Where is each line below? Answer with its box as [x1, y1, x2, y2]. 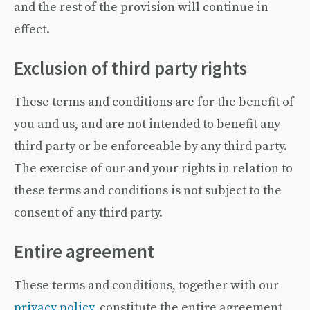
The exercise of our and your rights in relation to [14, 159, 293, 176]
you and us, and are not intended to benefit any [14, 115, 280, 132]
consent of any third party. [14, 203, 163, 221]
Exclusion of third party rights [14, 55, 247, 81]
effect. [14, 20, 50, 37]
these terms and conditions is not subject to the [14, 181, 282, 199]
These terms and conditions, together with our [14, 276, 279, 293]
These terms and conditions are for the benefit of [14, 93, 294, 110]
